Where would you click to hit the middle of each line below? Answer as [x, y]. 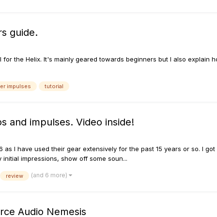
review [15, 176]
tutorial [54, 86]
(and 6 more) [50, 175]
